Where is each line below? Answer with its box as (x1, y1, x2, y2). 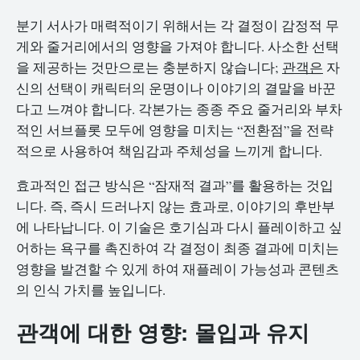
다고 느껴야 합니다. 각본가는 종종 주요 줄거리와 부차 (16, 100, 342, 119)
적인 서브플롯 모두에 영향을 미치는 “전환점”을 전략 (16, 121, 333, 140)
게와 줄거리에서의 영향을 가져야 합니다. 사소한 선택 (16, 37, 339, 56)
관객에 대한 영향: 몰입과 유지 (16, 315, 309, 347)
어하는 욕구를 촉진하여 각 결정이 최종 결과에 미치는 (16, 238, 339, 257)
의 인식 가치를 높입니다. (16, 280, 166, 299)
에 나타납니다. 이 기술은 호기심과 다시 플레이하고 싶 (16, 217, 342, 236)
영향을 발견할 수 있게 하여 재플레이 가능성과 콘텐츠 (16, 259, 339, 278)
